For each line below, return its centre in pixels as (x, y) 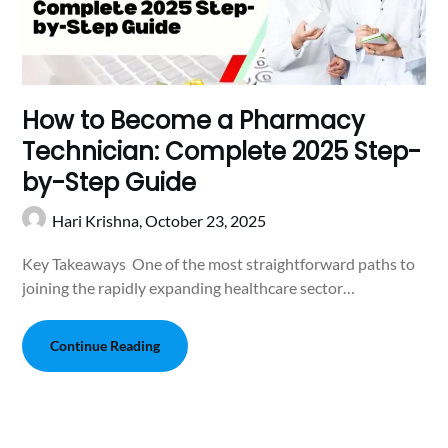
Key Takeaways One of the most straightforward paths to (219, 263)
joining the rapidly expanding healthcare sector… (189, 287)
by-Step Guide (112, 182)
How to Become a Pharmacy (194, 120)
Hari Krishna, (99, 220)
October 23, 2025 (206, 220)
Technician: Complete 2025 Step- (222, 151)
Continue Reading (105, 345)
